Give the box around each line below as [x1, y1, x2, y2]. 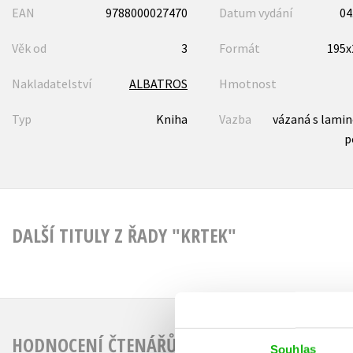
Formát [218, 39, 260, 56]
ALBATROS [128, 75, 188, 91]
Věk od [12, 39, 46, 56]
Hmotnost [218, 75, 277, 91]
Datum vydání [218, 4, 292, 20]
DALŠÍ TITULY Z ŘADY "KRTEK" [12, 221, 236, 248]
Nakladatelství [12, 75, 91, 91]
